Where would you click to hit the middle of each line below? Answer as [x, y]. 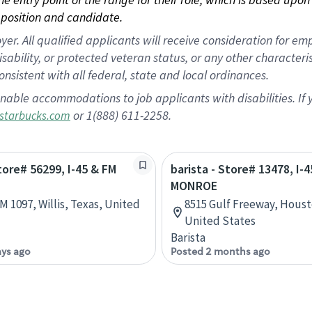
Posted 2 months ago [220, 251]
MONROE [194, 186]
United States [220, 221]
